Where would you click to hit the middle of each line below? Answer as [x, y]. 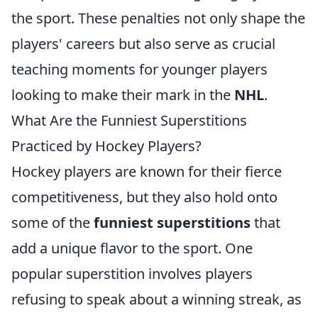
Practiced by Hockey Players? [106, 146]
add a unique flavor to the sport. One [132, 248]
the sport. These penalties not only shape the [158, 18]
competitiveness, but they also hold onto [144, 197]
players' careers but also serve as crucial [143, 44]
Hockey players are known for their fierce [147, 171]
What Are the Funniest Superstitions [129, 120]
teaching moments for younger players [139, 69]
